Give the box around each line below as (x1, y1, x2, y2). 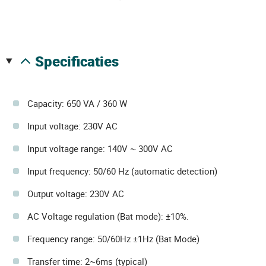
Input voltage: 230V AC (27, 120, 118, 132)
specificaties (43, 52, 119, 71)
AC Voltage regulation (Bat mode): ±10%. (27, 210, 189, 222)
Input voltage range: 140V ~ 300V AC (27, 142, 173, 154)
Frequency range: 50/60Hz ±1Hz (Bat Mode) (27, 233, 199, 245)
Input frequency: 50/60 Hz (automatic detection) (27, 165, 217, 177)
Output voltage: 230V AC (27, 188, 124, 199)
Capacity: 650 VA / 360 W (27, 97, 127, 109)
